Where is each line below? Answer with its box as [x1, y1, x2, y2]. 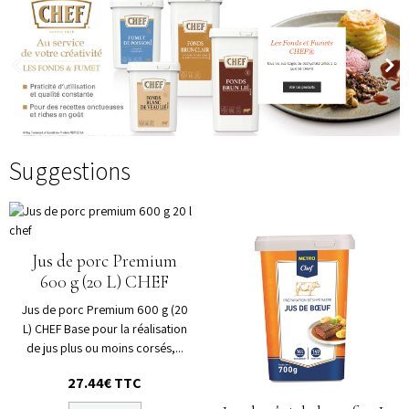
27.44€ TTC [68, 372, 142, 393]
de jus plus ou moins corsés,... [26, 339, 184, 356]
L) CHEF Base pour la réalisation [22, 320, 187, 337]
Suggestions [9, 155, 131, 189]
